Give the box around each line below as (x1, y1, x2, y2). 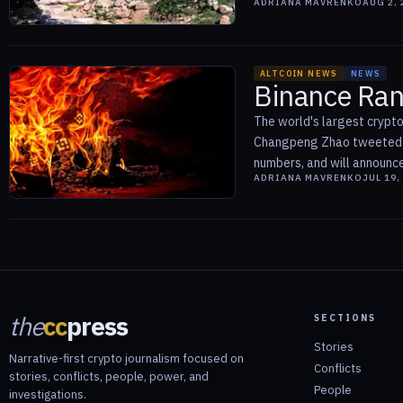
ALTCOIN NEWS (260, 67, 338, 78)
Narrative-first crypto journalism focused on (9, 351, 244, 367)
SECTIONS (314, 312, 376, 325)
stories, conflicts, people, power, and (9, 369, 209, 385)
